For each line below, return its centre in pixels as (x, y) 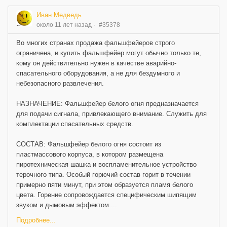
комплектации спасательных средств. (75, 124)
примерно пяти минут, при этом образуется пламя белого (105, 184)
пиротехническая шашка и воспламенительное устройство (106, 164)
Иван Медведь (59, 15)
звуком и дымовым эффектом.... (67, 205)
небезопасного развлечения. (60, 83)
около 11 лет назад (64, 25)
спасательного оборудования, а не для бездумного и (98, 73)
